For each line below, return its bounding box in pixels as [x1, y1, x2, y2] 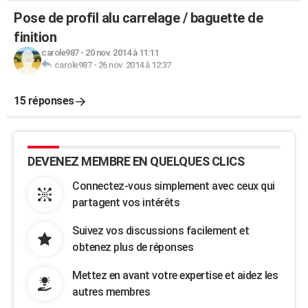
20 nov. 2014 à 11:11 [85, 47, 158, 58]
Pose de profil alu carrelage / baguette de [14, 10, 263, 26]
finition [14, 29, 56, 45]
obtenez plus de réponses [72, 241, 193, 254]
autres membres [72, 285, 150, 298]
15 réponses [14, 94, 74, 107]
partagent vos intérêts [72, 196, 179, 209]
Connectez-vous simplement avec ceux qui [72, 179, 275, 192]
